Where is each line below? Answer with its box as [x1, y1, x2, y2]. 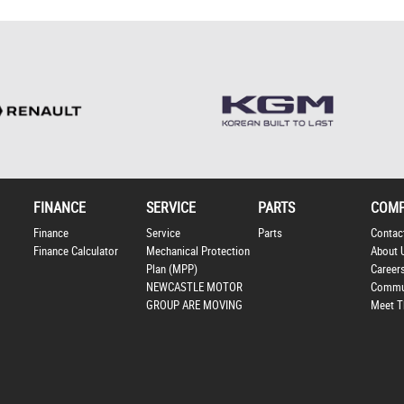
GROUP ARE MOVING [145, 298, 243, 313]
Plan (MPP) [145, 262, 197, 277]
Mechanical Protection [145, 244, 250, 259]
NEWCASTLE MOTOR [145, 280, 243, 295]
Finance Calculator [32, 244, 118, 259]
